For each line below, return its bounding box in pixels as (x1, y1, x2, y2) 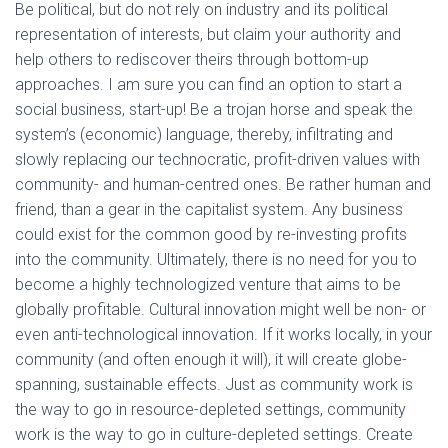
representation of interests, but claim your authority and (15, 25, 401, 44)
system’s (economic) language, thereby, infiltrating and (15, 125, 393, 144)
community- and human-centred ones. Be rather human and (15, 175, 431, 194)
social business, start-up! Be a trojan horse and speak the (15, 100, 413, 119)
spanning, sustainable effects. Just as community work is (15, 375, 413, 394)
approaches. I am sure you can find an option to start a (15, 75, 402, 94)
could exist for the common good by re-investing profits (15, 225, 407, 244)
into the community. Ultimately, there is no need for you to (15, 250, 417, 269)
